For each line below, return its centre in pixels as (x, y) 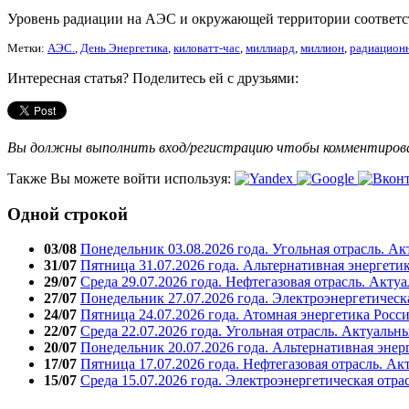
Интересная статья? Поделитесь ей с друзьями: (153, 78)
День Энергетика (124, 48)
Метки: (27, 48)
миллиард (270, 48)
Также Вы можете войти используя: (121, 178)
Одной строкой (68, 214)
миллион (322, 48)
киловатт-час (207, 48)
